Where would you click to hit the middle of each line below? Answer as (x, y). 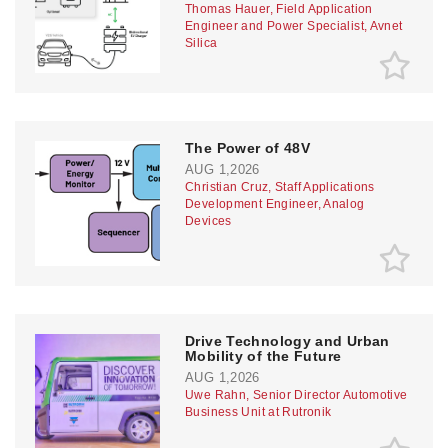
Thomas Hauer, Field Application (279, 9)
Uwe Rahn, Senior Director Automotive (296, 395)
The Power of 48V (247, 148)
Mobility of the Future (263, 356)
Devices (208, 221)
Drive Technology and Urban (287, 341)
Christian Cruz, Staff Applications (280, 187)
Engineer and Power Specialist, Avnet (294, 26)
